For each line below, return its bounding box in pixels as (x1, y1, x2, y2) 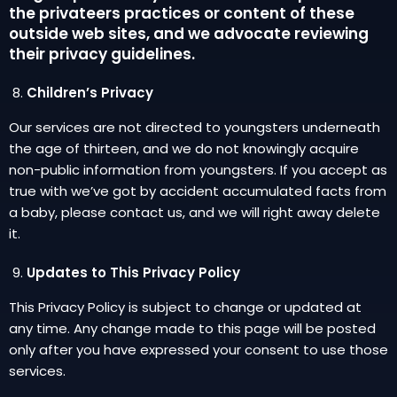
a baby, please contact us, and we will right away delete (9, 203, 380, 222)
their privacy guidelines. (9, 43, 195, 65)
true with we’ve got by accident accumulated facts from (9, 182, 386, 200)
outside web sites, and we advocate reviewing (9, 23, 369, 44)
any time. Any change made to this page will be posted (9, 319, 376, 338)
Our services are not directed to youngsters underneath (9, 118, 380, 136)
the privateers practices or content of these (9, 3, 354, 24)
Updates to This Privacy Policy (27, 263, 240, 282)
